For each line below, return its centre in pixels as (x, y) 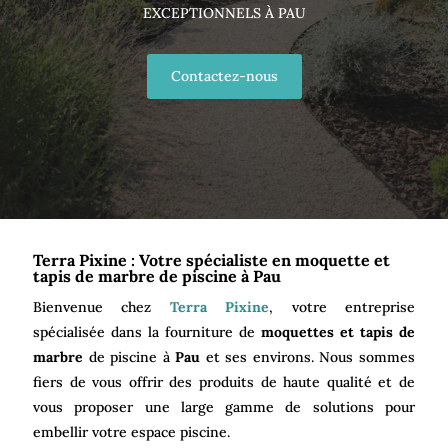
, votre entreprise (342, 306)
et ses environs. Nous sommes (308, 356)
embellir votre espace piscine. (131, 431)
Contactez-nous (224, 75)
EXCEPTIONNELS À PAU (224, 12)
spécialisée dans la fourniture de (147, 331)
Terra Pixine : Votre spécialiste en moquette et (211, 259)
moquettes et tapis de (338, 331)
